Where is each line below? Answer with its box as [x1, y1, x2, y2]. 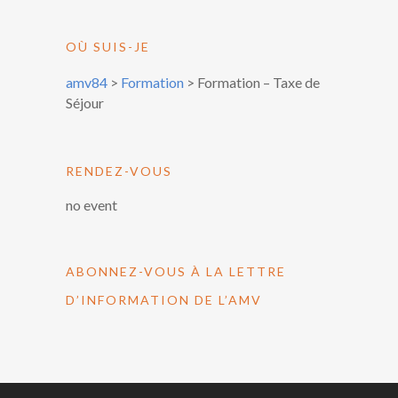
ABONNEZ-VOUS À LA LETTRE [66, 264, 286, 280]
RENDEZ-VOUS [66, 163, 172, 179]
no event [66, 196, 117, 214]
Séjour [66, 94, 104, 112]
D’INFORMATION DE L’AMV [66, 292, 262, 308]
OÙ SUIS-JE [66, 39, 150, 55]
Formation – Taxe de [197, 74, 320, 92]
